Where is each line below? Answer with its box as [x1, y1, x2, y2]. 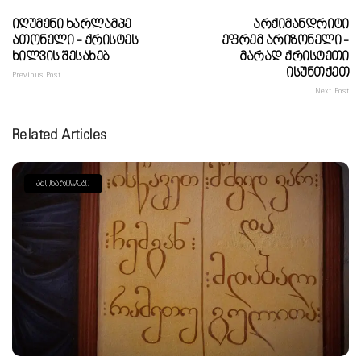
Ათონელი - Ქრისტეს [12, 33, 139, 48]
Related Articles [12, 126, 107, 143]
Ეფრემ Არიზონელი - [221, 33, 349, 48]
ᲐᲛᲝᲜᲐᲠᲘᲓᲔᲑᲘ [36, 178, 90, 189]
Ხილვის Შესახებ [12, 49, 110, 64]
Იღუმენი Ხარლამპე [12, 17, 131, 31]
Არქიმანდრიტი [253, 17, 349, 31]
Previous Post [12, 69, 61, 80]
